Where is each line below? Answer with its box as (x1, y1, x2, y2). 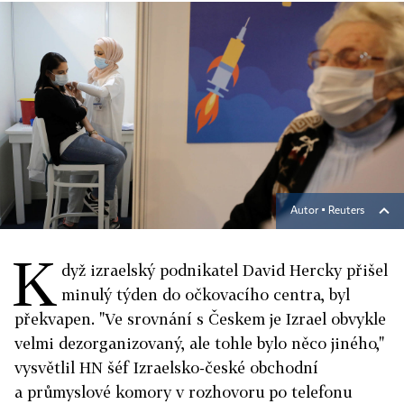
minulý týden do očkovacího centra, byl (61, 285, 350, 304)
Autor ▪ (290, 206, 328, 216)
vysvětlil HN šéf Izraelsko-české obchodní (14, 358, 318, 377)
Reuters (328, 206, 364, 216)
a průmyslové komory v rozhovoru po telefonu (14, 382, 352, 401)
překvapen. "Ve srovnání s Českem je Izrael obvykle (14, 309, 386, 328)
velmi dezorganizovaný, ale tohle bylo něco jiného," (14, 334, 384, 353)
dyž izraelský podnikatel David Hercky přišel (61, 261, 388, 280)
